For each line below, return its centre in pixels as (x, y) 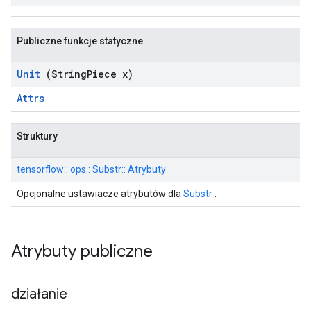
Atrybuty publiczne (84, 251)
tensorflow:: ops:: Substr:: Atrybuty (91, 169)
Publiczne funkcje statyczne (80, 41)
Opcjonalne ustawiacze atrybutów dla (100, 194)
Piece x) (110, 74)
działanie (41, 294)
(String (64, 74)
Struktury (37, 136)
